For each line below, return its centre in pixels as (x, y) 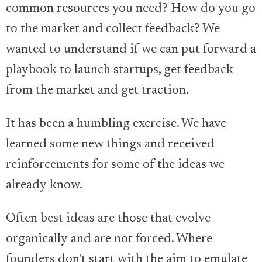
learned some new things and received (110, 144)
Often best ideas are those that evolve (108, 219)
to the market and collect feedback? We (113, 29)
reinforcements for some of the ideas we (115, 165)
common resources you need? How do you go (131, 9)
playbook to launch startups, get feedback (120, 70)
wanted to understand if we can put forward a (131, 50)
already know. (45, 185)
